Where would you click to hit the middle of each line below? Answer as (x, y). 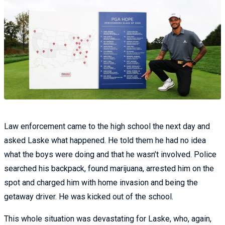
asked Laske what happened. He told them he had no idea (105, 141)
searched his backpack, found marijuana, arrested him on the (109, 169)
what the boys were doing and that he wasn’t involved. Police (110, 155)
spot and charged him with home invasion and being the (101, 183)
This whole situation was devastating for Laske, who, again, (108, 219)
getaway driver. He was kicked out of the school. (89, 197)
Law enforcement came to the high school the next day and (107, 127)
